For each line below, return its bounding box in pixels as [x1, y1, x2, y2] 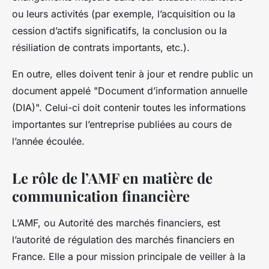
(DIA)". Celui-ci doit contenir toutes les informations [12, 101, 246, 113]
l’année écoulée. [12, 134, 85, 147]
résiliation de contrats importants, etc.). [12, 41, 190, 53]
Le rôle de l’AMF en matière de [12, 168, 213, 187]
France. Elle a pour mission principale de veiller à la [12, 250, 246, 262]
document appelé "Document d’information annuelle [12, 84, 247, 97]
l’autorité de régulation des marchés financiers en [12, 233, 234, 246]
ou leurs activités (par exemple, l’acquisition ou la [12, 7, 235, 20]
